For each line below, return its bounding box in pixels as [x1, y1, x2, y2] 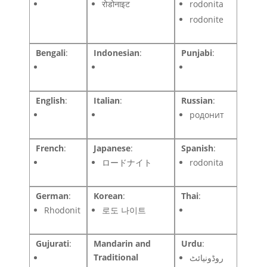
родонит [190, 108, 225, 120]
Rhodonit [44, 204, 81, 216]
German [36, 190, 69, 201]
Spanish [181, 142, 214, 154]
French [36, 142, 64, 154]
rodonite [190, 13, 224, 25]
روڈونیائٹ [190, 252, 224, 263]
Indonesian [94, 46, 140, 58]
